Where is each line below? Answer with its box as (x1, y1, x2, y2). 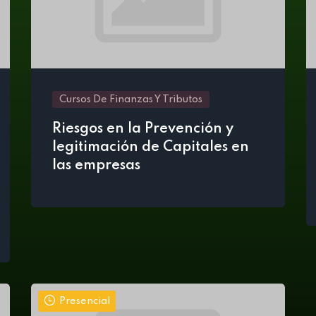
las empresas (52, 159, 140, 173)
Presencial (59, 296, 110, 306)
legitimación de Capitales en (52, 140, 249, 154)
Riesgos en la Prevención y (52, 122, 233, 136)
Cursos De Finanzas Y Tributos (59, 95, 202, 104)
